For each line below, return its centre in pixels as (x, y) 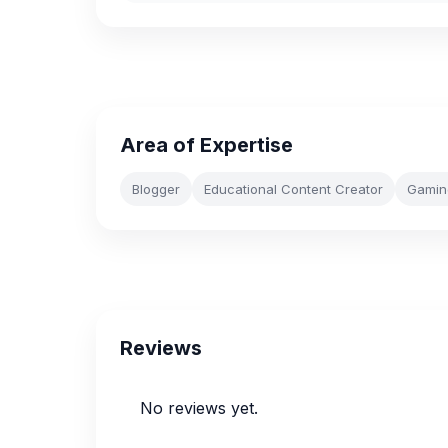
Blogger (156, 189)
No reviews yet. (199, 408)
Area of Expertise (206, 145)
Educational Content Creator (293, 189)
